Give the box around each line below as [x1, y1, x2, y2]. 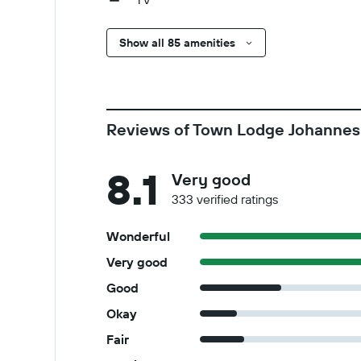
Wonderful [106, 228, 170, 244]
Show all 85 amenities [119, 35, 235, 50]
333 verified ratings [172, 191, 278, 207]
